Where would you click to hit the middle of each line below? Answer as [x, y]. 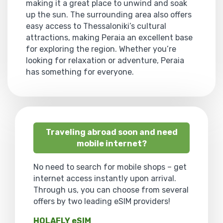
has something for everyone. [80, 72]
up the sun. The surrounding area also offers [109, 14]
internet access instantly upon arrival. [105, 178]
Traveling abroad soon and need [111, 132]
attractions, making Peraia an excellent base [109, 37]
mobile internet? [111, 143]
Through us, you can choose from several [111, 190]
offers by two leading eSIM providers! [102, 201]
